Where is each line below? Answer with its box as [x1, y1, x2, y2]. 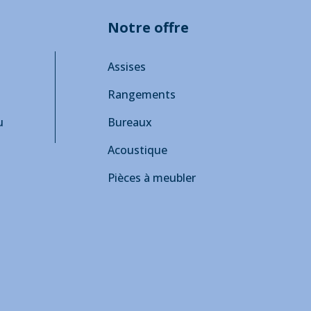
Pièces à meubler [108, 170, 196, 186]
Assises [108, 59, 146, 75]
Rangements [108, 87, 176, 103]
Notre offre [108, 18, 189, 37]
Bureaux [108, 115, 152, 131]
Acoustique [108, 142, 167, 158]
